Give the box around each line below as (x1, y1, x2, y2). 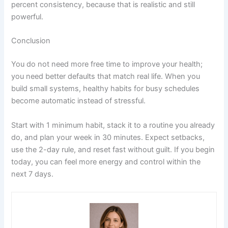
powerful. (11, 12, 44, 22)
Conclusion (11, 36, 51, 46)
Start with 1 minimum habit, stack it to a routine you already (11, 120, 215, 130)
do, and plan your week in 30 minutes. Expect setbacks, (11, 132, 205, 142)
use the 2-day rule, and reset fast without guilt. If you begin (11, 145, 215, 154)
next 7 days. (11, 169, 54, 179)
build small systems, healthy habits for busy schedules (11, 84, 200, 94)
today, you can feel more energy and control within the (11, 157, 201, 166)
